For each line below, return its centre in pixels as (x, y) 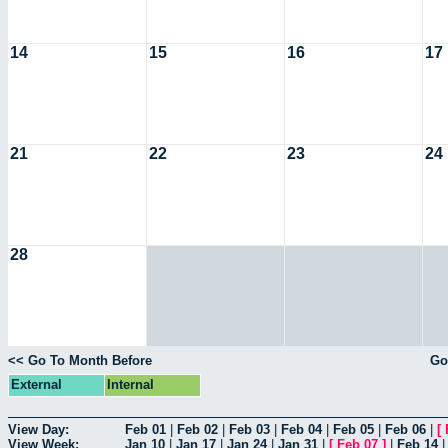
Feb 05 (353, 429)
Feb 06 (405, 429)
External (36, 385)
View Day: (38, 429)
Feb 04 (301, 429)
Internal (130, 385)
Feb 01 (145, 429)
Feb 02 (197, 429)
